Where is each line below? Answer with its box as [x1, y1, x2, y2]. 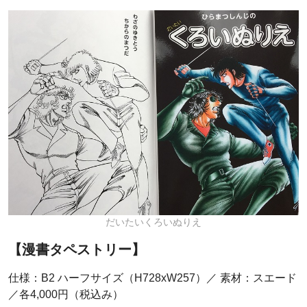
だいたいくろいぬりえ [106, 217, 201, 228]
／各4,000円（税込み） [8, 288, 123, 301]
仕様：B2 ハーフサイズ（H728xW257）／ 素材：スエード [8, 272, 297, 284]
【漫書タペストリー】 [8, 242, 145, 258]
